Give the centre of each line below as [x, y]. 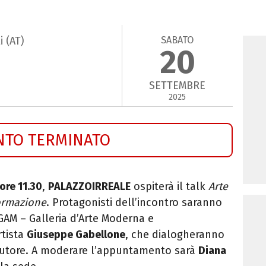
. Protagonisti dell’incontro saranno [134, 202]
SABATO [177, 40]
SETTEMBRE [178, 86]
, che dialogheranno [175, 234]
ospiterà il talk [170, 186]
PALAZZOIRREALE [89, 186]
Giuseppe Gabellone [76, 234]
